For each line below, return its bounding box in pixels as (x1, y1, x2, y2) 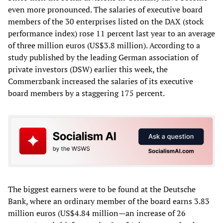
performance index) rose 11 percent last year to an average (8, 27, 215, 39)
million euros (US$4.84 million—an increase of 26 (8, 208, 186, 219)
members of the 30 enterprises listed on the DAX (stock (8, 15, 204, 27)
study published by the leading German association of (8, 51, 198, 63)
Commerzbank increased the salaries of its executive (8, 75, 193, 87)
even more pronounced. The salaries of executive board (8, 3, 203, 15)
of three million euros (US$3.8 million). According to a (8, 39, 200, 51)
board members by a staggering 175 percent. (8, 87, 165, 99)
